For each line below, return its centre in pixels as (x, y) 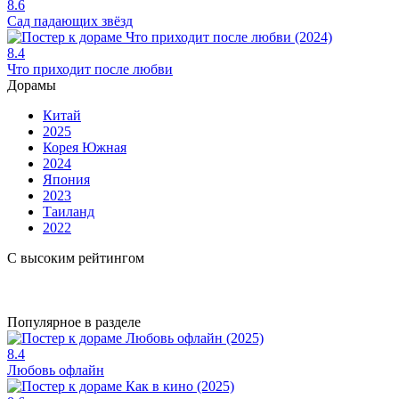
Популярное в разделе (74, 322)
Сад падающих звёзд (70, 20)
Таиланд (69, 211)
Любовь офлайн (56, 370)
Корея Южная (85, 147)
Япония (66, 179)
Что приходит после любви (90, 69)
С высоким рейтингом (76, 257)
